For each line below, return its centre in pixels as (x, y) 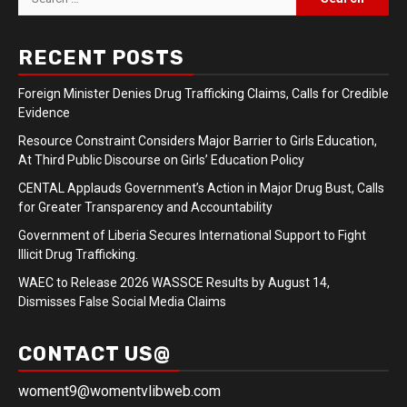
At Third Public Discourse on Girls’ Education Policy (161, 160)
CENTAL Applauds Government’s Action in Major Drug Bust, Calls (201, 189)
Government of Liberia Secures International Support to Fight (192, 236)
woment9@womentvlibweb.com (119, 392)
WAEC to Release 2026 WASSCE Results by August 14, (174, 283)
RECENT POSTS (101, 58)
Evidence (44, 113)
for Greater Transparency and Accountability (145, 208)
